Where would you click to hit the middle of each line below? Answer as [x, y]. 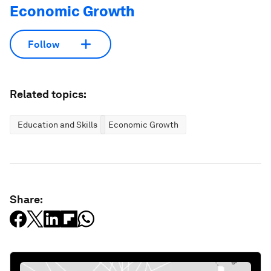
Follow [44, 44]
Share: [26, 200]
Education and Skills [57, 125]
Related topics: [48, 94]
